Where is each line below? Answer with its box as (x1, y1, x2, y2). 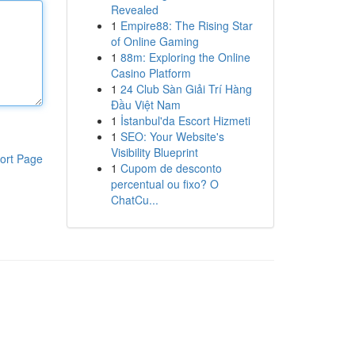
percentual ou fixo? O (110, 176, 219, 192)
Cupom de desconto (120, 160, 222, 176)
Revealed (110, 2, 158, 17)
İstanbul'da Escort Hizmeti (120, 113, 250, 128)
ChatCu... (110, 192, 158, 208)
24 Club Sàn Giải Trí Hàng (120, 81, 252, 97)
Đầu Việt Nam (110, 97, 181, 113)
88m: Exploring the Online (120, 49, 250, 65)
